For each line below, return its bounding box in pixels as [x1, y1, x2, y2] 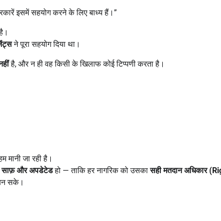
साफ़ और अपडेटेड [1, 165, 53, 175]
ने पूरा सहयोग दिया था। [12, 39, 80, 49]
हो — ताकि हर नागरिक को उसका [53, 165, 150, 175]
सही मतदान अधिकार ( [150, 165, 212, 175]
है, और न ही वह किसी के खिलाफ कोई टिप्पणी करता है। [9, 59, 165, 69]
